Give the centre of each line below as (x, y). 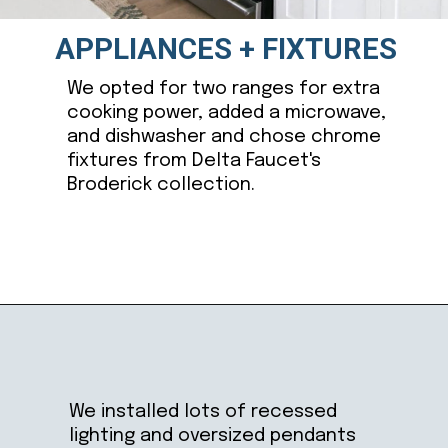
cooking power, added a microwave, (227, 113)
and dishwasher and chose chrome (224, 137)
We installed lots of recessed (202, 411)
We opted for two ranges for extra (224, 89)
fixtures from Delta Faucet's (194, 161)
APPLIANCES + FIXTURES (226, 48)
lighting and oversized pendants (212, 435)
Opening (83, 332)
